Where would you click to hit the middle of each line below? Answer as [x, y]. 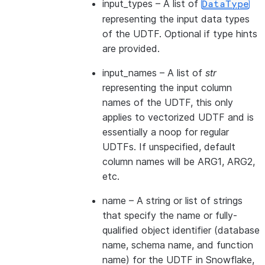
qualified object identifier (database [181, 230]
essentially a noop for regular [166, 132]
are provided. [131, 49]
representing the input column [167, 88]
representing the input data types [176, 19]
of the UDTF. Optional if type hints [180, 34]
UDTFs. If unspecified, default [169, 147]
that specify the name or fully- [170, 215]
